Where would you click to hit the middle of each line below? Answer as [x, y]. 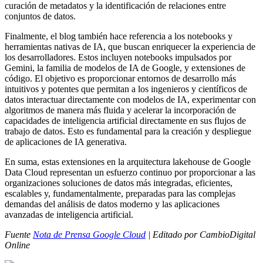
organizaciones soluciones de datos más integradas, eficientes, [119, 183]
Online [17, 245]
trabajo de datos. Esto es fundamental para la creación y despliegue [128, 131]
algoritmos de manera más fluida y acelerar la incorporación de [120, 110]
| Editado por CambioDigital [200, 234]
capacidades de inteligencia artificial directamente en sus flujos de [125, 120]
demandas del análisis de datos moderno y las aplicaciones [112, 204]
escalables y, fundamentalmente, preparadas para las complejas [120, 193]
